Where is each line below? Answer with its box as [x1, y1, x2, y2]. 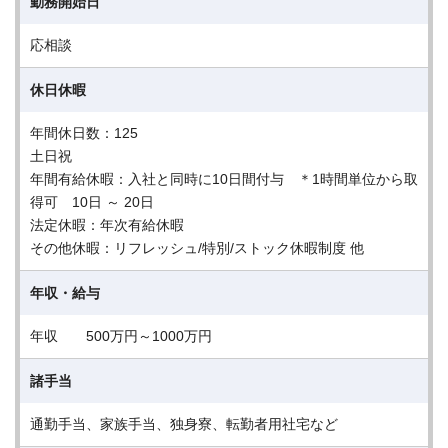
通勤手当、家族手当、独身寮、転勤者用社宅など [30, 416, 338, 432]
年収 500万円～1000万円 [30, 328, 226, 344]
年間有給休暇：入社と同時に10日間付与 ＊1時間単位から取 [30, 171, 418, 187]
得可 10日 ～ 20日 [30, 194, 154, 210]
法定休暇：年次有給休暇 [30, 217, 184, 233]
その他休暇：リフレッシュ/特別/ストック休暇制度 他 [30, 240, 364, 256]
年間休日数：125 [30, 125, 138, 141]
